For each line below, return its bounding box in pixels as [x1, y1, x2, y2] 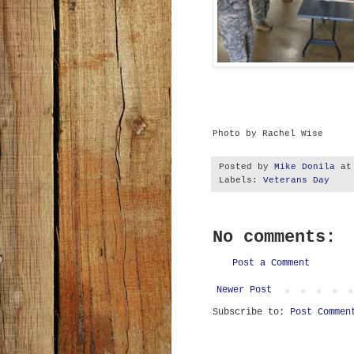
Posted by [219, 161, 274, 171]
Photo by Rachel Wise [213, 128, 323, 138]
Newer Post [217, 284, 272, 296]
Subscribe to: [213, 306, 290, 318]
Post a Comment [232, 257, 310, 269]
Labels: [219, 175, 263, 185]
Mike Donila [274, 161, 335, 171]
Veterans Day [263, 175, 330, 185]
